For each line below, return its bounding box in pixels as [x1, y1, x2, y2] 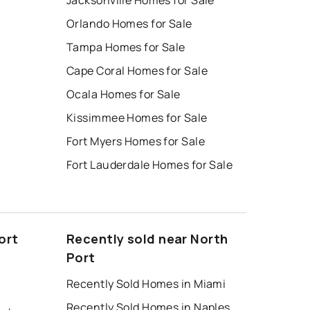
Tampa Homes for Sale [66, 39, 185, 55]
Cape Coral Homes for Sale [66, 63, 208, 79]
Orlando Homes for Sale [66, 16, 192, 32]
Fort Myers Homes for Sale [66, 134, 205, 149]
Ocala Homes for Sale [66, 86, 181, 102]
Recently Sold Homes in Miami [66, 276, 226, 292]
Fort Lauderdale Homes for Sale [66, 157, 233, 173]
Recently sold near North [66, 230, 228, 248]
